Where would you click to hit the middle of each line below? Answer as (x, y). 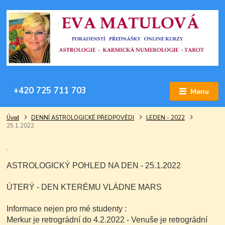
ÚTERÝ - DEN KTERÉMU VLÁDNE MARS (84, 187)
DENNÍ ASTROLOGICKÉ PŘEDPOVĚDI (83, 118)
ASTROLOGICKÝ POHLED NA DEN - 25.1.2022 (94, 166)
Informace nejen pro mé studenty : (67, 209)
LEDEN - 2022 (165, 118)
